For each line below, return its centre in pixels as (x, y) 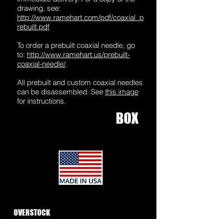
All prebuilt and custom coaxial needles (80, 82)
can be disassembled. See (61, 92)
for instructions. (42, 101)
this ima (118, 92)
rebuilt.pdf (33, 27)
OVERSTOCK (32, 212)
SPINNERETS (69, 212)
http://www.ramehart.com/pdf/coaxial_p (80, 17)
